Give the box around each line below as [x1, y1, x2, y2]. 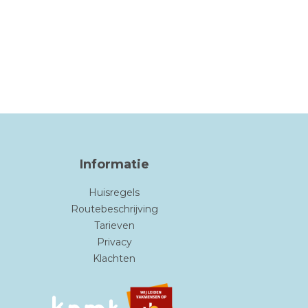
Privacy [96, 236, 132, 249]
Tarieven [93, 219, 135, 232]
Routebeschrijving [70, 203, 158, 216]
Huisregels [89, 186, 140, 199]
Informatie [79, 157, 149, 173]
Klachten [93, 252, 135, 265]
